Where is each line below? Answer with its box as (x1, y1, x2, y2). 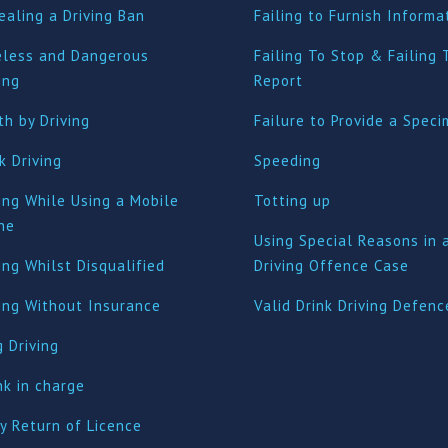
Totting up (253, 190, 331, 210)
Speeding (253, 150, 321, 170)
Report (253, 70, 303, 90)
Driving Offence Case (253, 255, 409, 275)
